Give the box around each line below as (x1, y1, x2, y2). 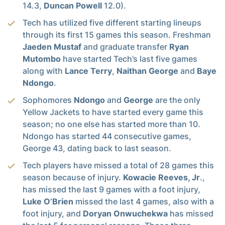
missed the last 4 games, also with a (73, 196, 214, 206)
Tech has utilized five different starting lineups (23, 17, 201, 28)
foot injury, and (23, 208, 83, 218)
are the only (153, 94, 200, 105)
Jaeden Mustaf (23, 41, 81, 52)
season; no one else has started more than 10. (23, 119, 200, 129)
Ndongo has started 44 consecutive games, (23, 131, 191, 141)
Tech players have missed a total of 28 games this (23, 160, 214, 170)
